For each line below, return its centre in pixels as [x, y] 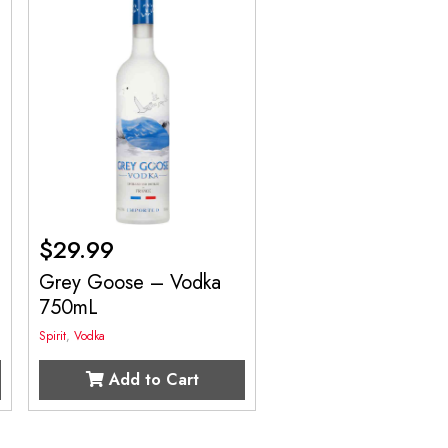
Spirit [53, 335]
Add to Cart [151, 379]
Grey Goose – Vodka [130, 282]
